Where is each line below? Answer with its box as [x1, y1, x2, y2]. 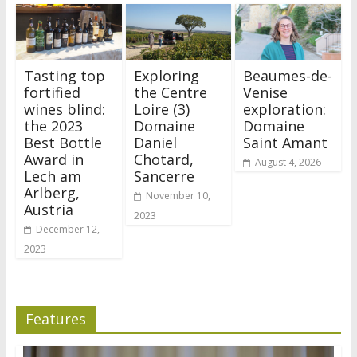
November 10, [145, 188, 210, 202]
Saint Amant [243, 132, 328, 152]
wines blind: [23, 99, 105, 119]
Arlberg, [23, 182, 80, 202]
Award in [23, 149, 84, 169]
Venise [243, 82, 288, 102]
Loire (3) [133, 99, 190, 119]
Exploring [133, 65, 199, 85]
